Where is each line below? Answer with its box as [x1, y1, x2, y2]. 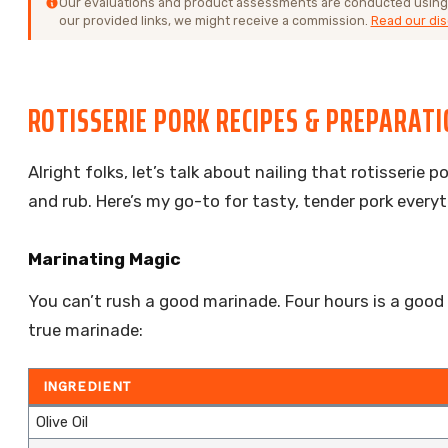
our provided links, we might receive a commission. [58, 13, 371, 28]
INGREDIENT [42, 379, 132, 395]
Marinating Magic [27, 248, 181, 269]
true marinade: [27, 319, 143, 340]
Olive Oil [35, 414, 88, 432]
